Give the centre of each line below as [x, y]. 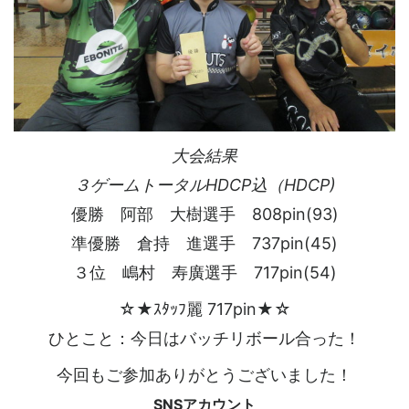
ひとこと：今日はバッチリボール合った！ [204, 339]
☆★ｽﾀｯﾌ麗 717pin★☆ [204, 309]
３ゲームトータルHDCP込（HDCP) [204, 185]
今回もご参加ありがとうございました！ [204, 375]
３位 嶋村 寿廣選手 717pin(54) [204, 273]
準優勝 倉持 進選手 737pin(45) [204, 244]
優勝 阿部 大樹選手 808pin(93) [204, 215]
